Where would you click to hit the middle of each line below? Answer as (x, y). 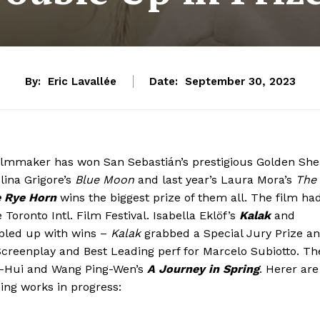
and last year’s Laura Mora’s (215, 179)
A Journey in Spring (203, 269)
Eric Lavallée (82, 82)
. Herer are (289, 269)
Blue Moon (105, 179)
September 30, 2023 (240, 82)
